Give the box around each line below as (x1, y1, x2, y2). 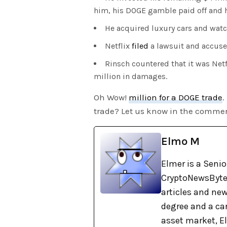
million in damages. (94, 71, 167, 82)
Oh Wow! (94, 92, 129, 103)
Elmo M (161, 135, 200, 148)
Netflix (105, 41, 132, 51)
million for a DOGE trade (129, 92, 223, 103)
